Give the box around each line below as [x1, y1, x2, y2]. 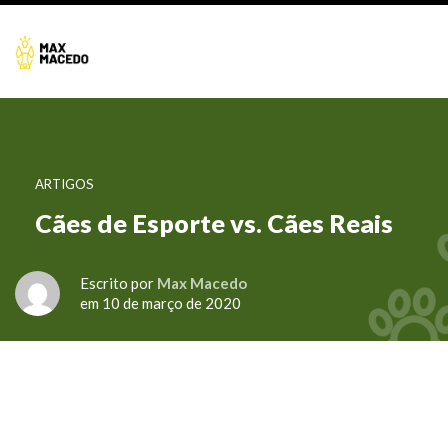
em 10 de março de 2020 [80, 294, 241, 312]
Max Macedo [157, 274, 247, 292]
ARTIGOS [35, 176, 94, 192]
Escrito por [80, 274, 157, 292]
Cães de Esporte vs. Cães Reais [35, 208, 393, 238]
